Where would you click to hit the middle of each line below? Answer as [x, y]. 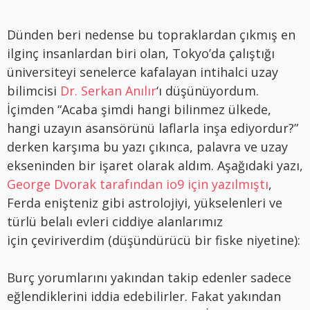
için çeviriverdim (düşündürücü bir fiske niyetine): [154, 240]
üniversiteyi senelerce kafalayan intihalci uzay [143, 72]
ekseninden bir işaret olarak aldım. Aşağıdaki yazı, [155, 165]
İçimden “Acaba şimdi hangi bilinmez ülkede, [139, 109]
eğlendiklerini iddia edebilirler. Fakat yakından [144, 296]
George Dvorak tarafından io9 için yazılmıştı [138, 184]
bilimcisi [34, 90]
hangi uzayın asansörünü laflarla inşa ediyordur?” [153, 128]
